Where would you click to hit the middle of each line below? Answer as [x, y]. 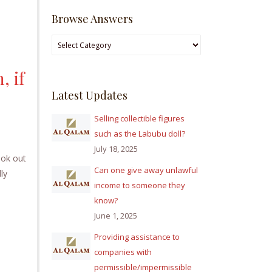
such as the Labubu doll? [140, 134]
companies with [123, 252]
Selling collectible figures [139, 119]
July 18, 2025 [116, 149]
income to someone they [140, 185]
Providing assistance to [137, 237]
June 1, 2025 [116, 216]
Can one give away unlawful [146, 170]
